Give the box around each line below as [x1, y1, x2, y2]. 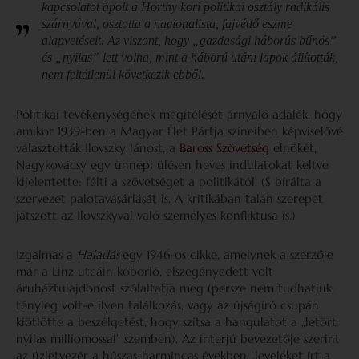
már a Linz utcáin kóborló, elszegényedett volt [16, 264, 273, 279]
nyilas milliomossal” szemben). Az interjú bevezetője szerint [16, 331, 340, 346]
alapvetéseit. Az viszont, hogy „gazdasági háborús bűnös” [42, 34, 337, 47]
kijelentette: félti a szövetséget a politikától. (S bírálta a [16, 174, 321, 189]
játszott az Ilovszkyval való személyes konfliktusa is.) [16, 208, 296, 223]
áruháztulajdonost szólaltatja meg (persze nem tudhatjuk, [16, 280, 334, 296]
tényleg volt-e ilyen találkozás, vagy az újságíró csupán [16, 297, 319, 313]
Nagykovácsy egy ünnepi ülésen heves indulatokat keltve [16, 157, 329, 172]
